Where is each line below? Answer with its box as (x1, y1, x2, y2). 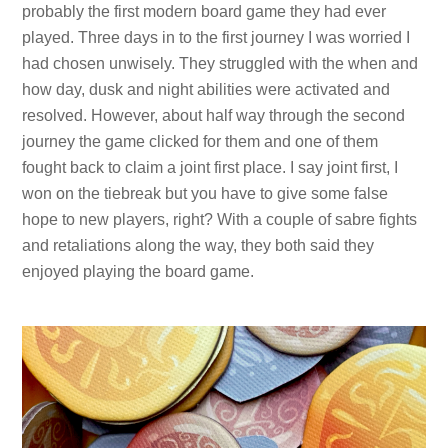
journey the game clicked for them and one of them (22, 133, 379, 151)
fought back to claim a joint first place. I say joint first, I (22, 159, 399, 177)
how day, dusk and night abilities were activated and (22, 81, 391, 99)
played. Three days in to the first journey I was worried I (22, 29, 411, 47)
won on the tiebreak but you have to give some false (22, 185, 389, 203)
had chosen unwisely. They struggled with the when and (22, 55, 419, 73)
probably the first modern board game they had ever (22, 3, 387, 21)
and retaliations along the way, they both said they (22, 237, 375, 255)
